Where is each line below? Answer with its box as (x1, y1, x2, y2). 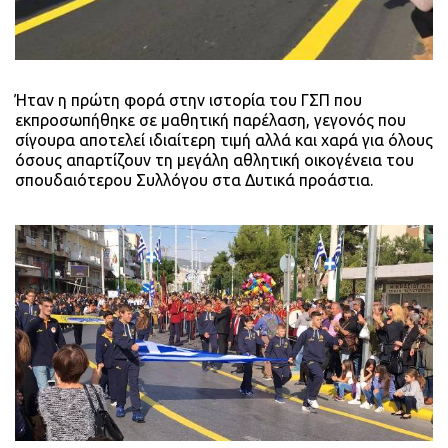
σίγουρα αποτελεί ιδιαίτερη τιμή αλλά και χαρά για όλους (15, 130, 433, 149)
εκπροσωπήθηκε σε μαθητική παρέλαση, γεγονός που (15, 110, 406, 129)
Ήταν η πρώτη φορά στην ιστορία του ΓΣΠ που (15, 90, 362, 109)
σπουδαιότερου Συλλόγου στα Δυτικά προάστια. (15, 170, 373, 189)
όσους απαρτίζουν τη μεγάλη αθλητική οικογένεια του (15, 150, 414, 169)
